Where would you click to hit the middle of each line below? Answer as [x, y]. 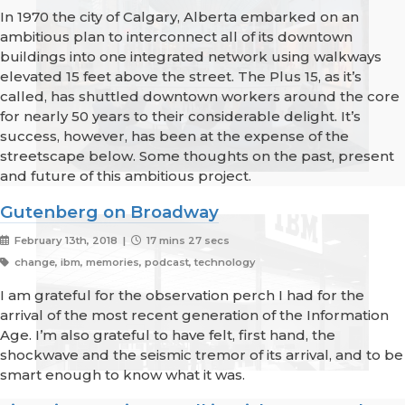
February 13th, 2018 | [71, 241]
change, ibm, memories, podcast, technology [133, 263]
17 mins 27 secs [186, 241]
